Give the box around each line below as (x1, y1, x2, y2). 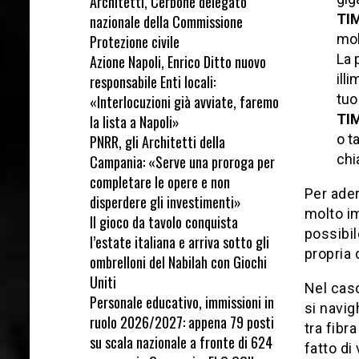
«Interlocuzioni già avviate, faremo (90, 91, 279, 112)
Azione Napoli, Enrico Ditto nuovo (90, 50, 266, 72)
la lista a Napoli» (90, 111, 179, 132)
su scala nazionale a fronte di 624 (90, 331, 272, 353)
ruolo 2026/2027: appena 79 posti (90, 311, 274, 333)
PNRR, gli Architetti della (90, 131, 225, 152)
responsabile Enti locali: (90, 71, 216, 92)
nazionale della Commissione (90, 10, 243, 32)
